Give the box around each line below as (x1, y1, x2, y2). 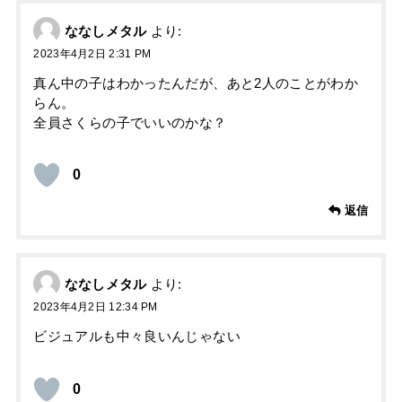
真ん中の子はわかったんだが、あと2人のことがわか (33, 75, 359, 91)
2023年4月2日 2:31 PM (33, 47, 152, 60)
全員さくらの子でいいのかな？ (33, 115, 227, 130)
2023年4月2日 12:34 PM (33, 301, 158, 314)
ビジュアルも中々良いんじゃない (33, 329, 240, 345)
